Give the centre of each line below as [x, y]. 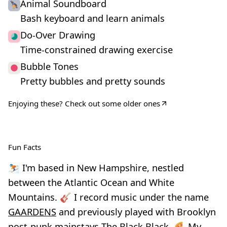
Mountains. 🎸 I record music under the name [108, 197]
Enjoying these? [36, 103]
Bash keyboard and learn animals [92, 18]
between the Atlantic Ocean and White [91, 182]
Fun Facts [25, 147]
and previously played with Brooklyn [136, 212]
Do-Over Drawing [58, 35]
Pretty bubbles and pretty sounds [93, 81]
